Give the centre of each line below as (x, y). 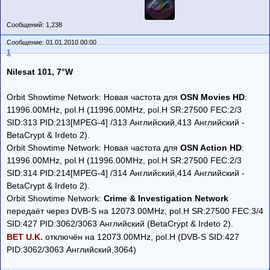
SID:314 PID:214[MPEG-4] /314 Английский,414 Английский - (126, 173)
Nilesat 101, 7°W (40, 71)
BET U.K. (25, 237)
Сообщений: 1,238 (34, 24)
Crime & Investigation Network (166, 198)
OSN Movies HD (212, 97)
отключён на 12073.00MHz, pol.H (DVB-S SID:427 (141, 237)
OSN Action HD (211, 147)
